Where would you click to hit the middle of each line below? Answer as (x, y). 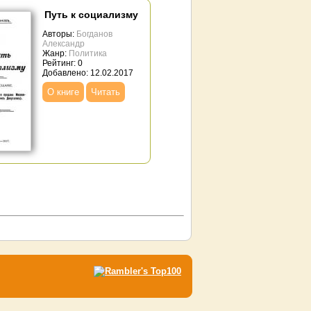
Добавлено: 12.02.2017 (88, 73)
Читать (106, 92)
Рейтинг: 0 (62, 63)
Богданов (94, 34)
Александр (64, 44)
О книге (63, 92)
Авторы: (59, 34)
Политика (88, 53)
